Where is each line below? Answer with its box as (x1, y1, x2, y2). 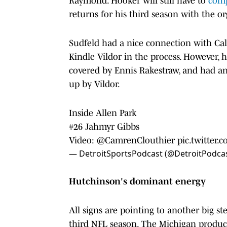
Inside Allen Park (69, 107, 136, 118)
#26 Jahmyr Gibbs (69, 121, 139, 132)
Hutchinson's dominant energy (69, 176, 206, 186)
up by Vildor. (69, 79, 120, 89)
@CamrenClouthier (97, 135, 175, 145)
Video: (69, 135, 97, 145)
